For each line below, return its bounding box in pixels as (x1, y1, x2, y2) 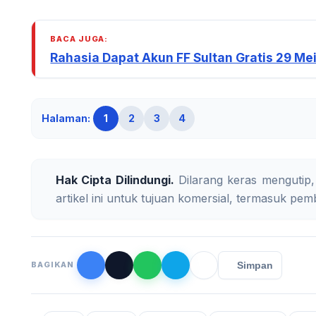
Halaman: (42, 111, 90, 124)
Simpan (237, 259, 274, 271)
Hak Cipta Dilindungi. (56, 172, 174, 187)
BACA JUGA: (50, 33, 109, 44)
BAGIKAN (31, 260, 75, 270)
